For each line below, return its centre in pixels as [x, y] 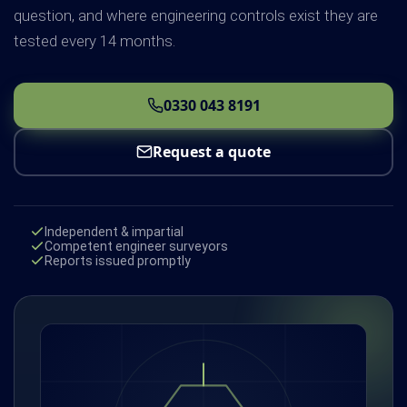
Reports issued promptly [118, 261]
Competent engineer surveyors [137, 247]
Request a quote [212, 152]
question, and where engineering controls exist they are [196, 15]
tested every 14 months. [94, 40]
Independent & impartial [114, 232]
